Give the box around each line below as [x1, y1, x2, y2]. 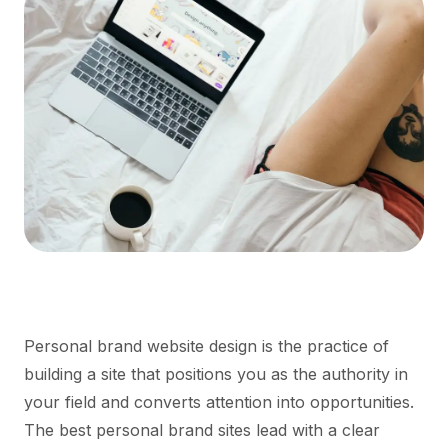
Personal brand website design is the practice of [24, 335, 389, 356]
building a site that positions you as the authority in [24, 363, 408, 384]
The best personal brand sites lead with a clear [24, 419, 380, 440]
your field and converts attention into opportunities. [24, 391, 414, 412]
